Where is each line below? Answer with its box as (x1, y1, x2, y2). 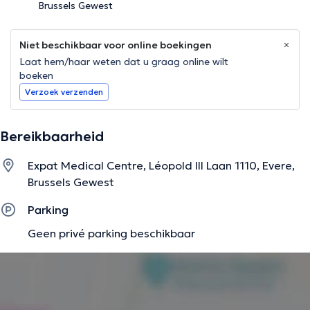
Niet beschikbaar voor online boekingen (19, 39, 212, 52)
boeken (19, 69, 53, 82)
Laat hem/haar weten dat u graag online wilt (19, 55, 228, 69)
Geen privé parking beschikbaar (28, 226, 195, 241)
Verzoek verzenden (25, 86, 103, 98)
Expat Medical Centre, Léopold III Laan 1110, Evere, (28, 158, 295, 173)
